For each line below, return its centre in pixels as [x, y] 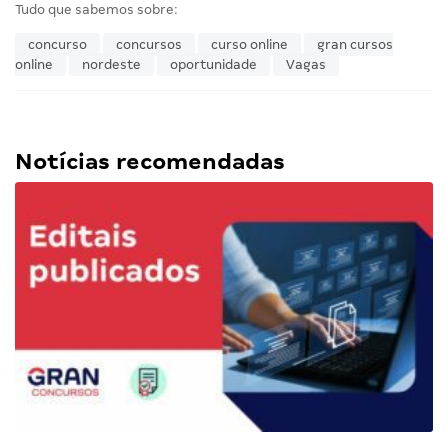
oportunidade [213, 64]
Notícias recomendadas [150, 161]
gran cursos [355, 44]
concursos [149, 44]
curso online [249, 44]
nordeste [111, 64]
